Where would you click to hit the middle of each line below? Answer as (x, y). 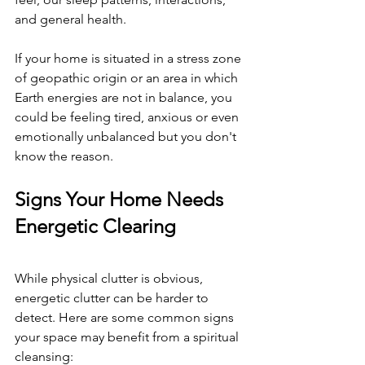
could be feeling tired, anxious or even (128, 117)
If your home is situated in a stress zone (130, 59)
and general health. (70, 20)
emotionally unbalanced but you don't (127, 137)
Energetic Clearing (95, 226)
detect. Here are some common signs (126, 318)
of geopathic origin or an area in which (128, 78)
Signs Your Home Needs (121, 200)
